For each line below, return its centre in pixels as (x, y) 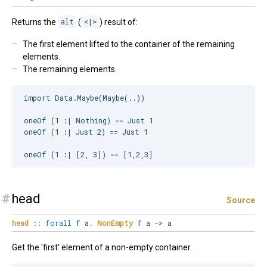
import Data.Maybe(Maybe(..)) (84, 98)
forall (58, 223)
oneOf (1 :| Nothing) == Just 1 (89, 121)
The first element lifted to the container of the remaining (128, 44)
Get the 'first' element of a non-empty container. (102, 248)
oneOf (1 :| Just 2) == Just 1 (86, 132)
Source (241, 201)
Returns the (35, 22)
